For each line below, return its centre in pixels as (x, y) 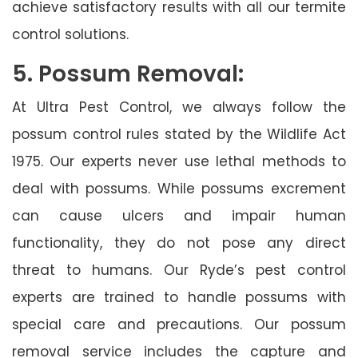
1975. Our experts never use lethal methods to (179, 161)
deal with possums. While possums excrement (179, 188)
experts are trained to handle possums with (179, 297)
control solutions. (70, 34)
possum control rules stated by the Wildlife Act (179, 134)
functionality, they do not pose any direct (179, 243)
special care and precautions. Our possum (179, 324)
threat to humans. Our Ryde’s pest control (179, 270)
